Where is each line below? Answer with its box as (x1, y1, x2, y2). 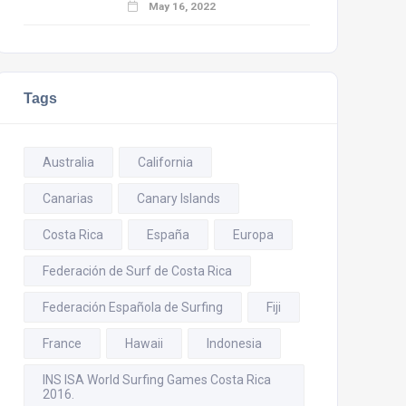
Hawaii (125, 336, 163, 351)
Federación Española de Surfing (43, 300, 223, 314)
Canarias (43, 191, 93, 206)
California (138, 155, 193, 169)
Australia (43, 155, 94, 169)
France (43, 336, 82, 351)
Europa (233, 227, 274, 242)
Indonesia (207, 336, 262, 351)
